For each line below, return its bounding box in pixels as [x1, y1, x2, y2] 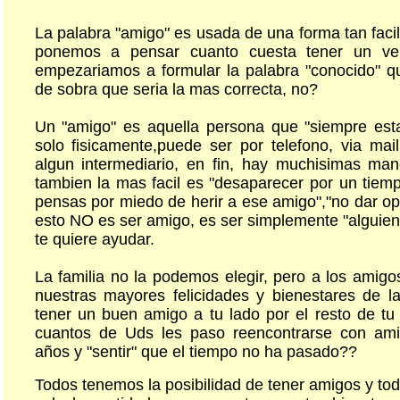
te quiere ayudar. [34, 230, 154, 248]
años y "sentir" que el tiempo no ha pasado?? [34, 343, 357, 361]
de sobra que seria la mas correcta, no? [34, 80, 318, 98]
